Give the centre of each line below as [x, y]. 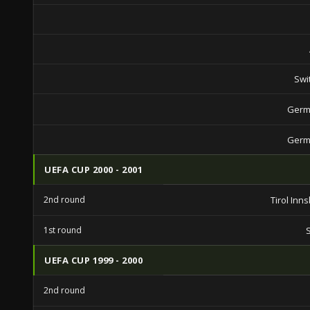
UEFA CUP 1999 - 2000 [93, 260]
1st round [63, 230]
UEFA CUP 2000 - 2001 [93, 170]
